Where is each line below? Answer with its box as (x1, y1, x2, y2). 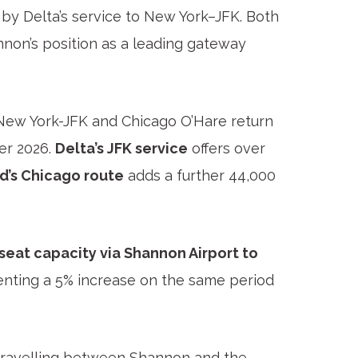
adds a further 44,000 (124, 167, 276, 185)
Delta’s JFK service (55, 140, 188, 157)
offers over (188, 140, 265, 157)
